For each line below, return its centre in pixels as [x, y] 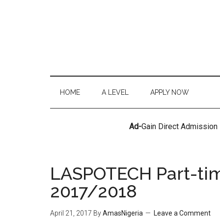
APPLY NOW [170, 92]
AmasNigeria [123, 213]
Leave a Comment [182, 213]
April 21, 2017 [71, 213]
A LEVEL [115, 92]
